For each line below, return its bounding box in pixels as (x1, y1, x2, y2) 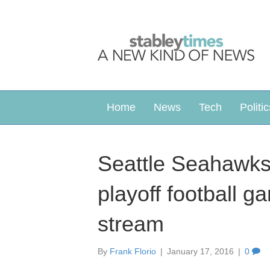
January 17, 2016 (167, 246, 234, 256)
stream (98, 212, 164, 236)
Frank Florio (110, 246, 156, 256)
